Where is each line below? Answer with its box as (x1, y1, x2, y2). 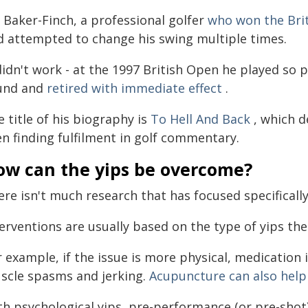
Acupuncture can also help (149, 267, 307, 284)
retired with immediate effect (47, 79, 222, 96)
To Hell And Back (151, 110, 250, 127)
